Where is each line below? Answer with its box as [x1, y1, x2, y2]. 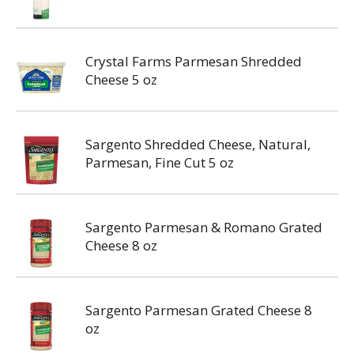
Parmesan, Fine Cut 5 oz [85, 153, 234, 171]
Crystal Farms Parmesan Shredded [85, 52, 302, 70]
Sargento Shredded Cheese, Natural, [85, 135, 311, 153]
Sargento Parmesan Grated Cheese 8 [85, 301, 312, 319]
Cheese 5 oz [85, 70, 157, 88]
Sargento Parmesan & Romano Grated [85, 218, 322, 236]
